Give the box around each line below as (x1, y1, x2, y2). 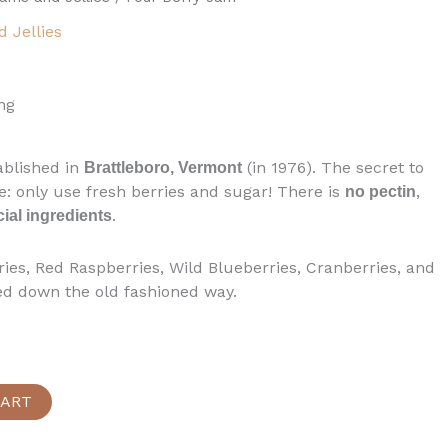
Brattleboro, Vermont (83, 158, 242, 176)
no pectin (344, 182, 416, 200)
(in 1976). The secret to (241, 157, 424, 177)
